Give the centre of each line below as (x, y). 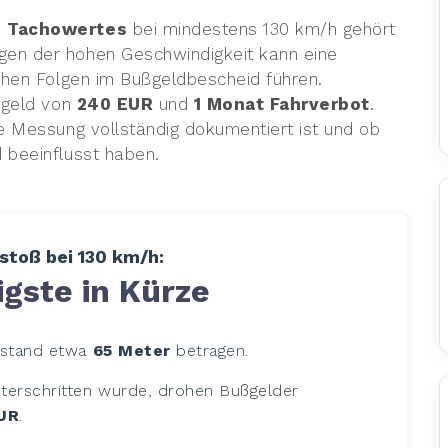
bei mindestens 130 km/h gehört (261, 28)
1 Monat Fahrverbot (281, 103)
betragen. (209, 350)
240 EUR (115, 103)
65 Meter (131, 350)
